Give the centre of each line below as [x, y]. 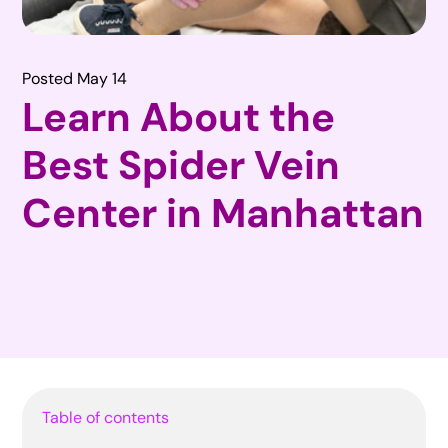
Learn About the [179, 116]
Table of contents [106, 417]
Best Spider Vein [181, 164]
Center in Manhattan [223, 212]
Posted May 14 [75, 78]
